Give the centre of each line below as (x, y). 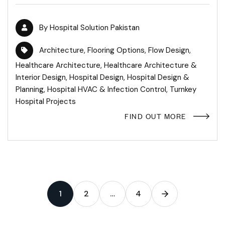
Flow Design (169, 50)
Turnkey (183, 90)
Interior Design (41, 78)
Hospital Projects (46, 102)
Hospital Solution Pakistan (95, 28)
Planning (30, 90)
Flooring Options (116, 50)
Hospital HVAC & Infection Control (107, 90)
